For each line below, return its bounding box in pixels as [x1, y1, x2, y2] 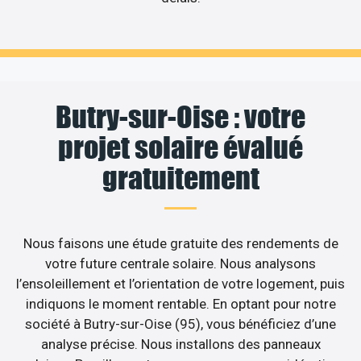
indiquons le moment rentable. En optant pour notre [25, 295, 336, 312]
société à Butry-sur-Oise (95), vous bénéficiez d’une [25, 315, 336, 332]
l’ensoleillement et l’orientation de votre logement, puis [16, 275, 345, 292]
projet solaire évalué [58, 129, 303, 165]
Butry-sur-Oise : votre [56, 98, 305, 135]
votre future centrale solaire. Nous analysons [45, 255, 316, 272]
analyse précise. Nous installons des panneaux [40, 335, 321, 352]
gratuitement [102, 160, 259, 196]
